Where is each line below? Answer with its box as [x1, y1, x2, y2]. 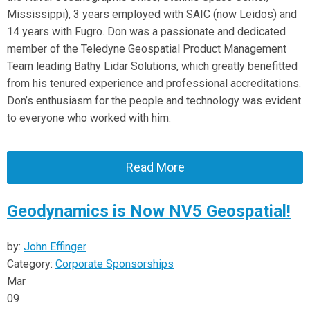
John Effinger [24, 240, 86, 253]
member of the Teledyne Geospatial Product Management [7, 42, 286, 55]
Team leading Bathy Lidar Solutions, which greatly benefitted [7, 60, 298, 73]
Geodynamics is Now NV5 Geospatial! [7, 201, 291, 221]
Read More [125, 160, 185, 174]
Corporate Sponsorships [55, 257, 174, 271]
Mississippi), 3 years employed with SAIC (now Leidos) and [7, 8, 297, 21]
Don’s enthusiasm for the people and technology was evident [7, 94, 301, 107]
